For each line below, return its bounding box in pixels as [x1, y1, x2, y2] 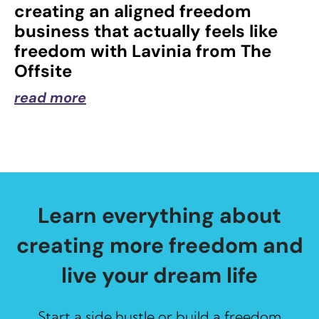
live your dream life [61, 261, 258, 290]
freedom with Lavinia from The [14, 40, 271, 63]
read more [14, 88, 86, 108]
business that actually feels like [14, 20, 278, 43]
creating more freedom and [16, 231, 303, 260]
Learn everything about [38, 202, 281, 230]
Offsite [14, 60, 72, 83]
